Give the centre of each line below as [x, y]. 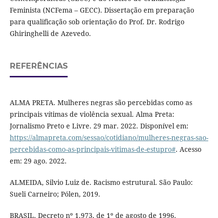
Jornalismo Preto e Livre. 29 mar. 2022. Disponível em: [99, 126]
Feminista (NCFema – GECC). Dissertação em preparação [102, 10]
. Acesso [188, 149]
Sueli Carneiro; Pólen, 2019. [55, 194]
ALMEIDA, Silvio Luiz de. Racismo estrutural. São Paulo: [101, 182]
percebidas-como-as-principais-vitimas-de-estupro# [92, 149]
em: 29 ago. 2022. [38, 161]
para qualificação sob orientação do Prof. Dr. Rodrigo [97, 21]
